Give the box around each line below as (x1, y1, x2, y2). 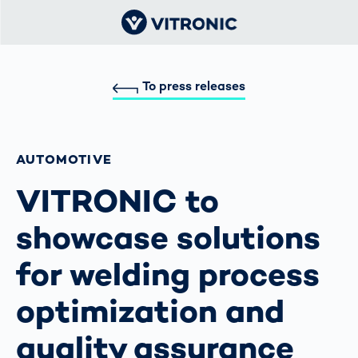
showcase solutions (16, 217, 320, 258)
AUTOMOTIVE (16, 150, 112, 168)
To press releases (142, 78, 246, 95)
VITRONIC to (16, 180, 219, 221)
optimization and (16, 290, 284, 332)
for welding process (16, 253, 320, 295)
